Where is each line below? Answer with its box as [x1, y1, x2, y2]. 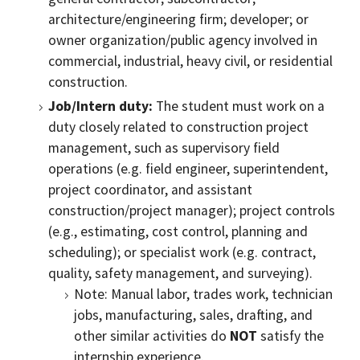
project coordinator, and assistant [48, 181, 252, 198]
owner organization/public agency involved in [48, 31, 317, 49]
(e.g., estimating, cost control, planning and [48, 223, 308, 240]
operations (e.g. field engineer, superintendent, [48, 160, 328, 178]
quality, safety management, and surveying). [48, 264, 313, 282]
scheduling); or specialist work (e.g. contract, [48, 243, 316, 261]
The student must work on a [153, 97, 325, 115]
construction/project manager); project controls [48, 202, 335, 219]
